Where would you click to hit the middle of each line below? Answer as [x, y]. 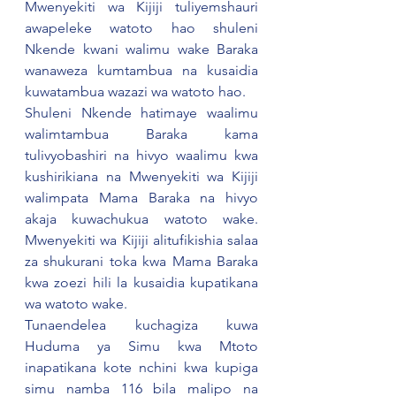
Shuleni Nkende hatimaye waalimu [141, 113]
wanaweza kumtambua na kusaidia [141, 70]
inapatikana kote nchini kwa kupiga [141, 367]
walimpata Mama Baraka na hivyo [141, 198]
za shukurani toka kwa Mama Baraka [141, 261]
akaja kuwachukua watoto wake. [141, 219]
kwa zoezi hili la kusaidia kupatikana [141, 282]
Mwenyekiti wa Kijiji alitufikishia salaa [141, 240]
